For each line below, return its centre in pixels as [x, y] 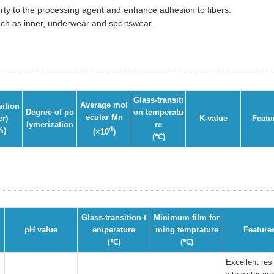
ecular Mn [104, 117]
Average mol [104, 105]
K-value [213, 118]
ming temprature [187, 230]
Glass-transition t [114, 217]
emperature [114, 230]
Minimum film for [187, 217]
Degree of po [50, 112]
